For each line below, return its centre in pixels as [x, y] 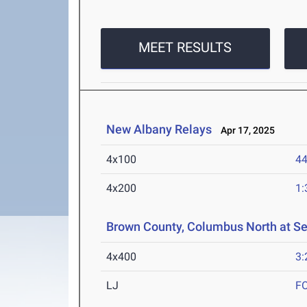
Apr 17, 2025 [245, 131]
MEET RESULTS [185, 48]
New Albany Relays [159, 130]
